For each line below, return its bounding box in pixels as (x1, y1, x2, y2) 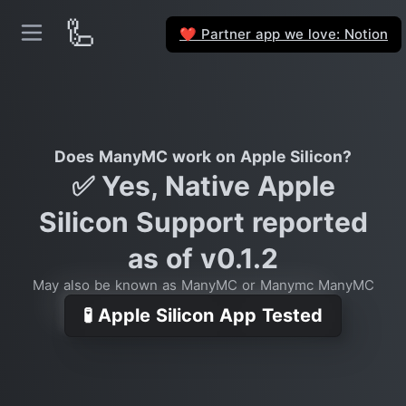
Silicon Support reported (38, 206, 368, 238)
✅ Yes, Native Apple (71, 169, 335, 202)
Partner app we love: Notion (197, 24, 388, 43)
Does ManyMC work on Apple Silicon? (54, 147, 352, 166)
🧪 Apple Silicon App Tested (83, 304, 323, 326)
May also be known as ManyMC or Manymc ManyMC (32, 276, 374, 294)
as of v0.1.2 (128, 242, 278, 275)
